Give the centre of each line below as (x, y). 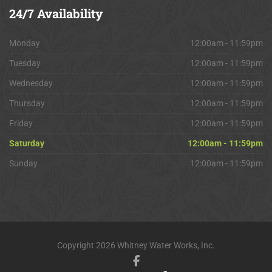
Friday (21, 123)
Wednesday (31, 83)
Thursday (27, 103)
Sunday (23, 163)
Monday (25, 43)
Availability (69, 13)
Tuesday (25, 63)
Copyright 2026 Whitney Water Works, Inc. (136, 245)
